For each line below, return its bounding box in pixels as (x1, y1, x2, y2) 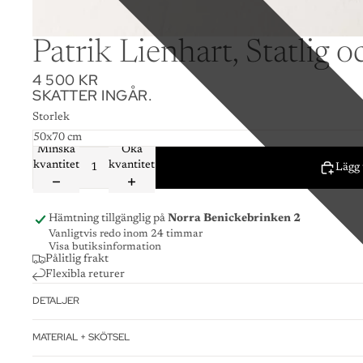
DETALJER (32, 294, 79, 308)
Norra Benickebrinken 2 (168, 212, 301, 224)
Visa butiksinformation (49, 241, 161, 252)
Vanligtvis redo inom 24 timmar (49, 228, 203, 239)
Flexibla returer (45, 268, 125, 280)
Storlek (32, 112, 70, 124)
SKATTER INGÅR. (32, 86, 153, 105)
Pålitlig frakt (45, 253, 109, 265)
